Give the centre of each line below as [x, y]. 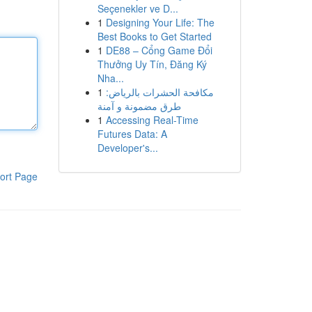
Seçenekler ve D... [138, 8]
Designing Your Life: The [160, 22]
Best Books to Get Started [154, 36]
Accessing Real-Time [152, 120]
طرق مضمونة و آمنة [139, 106]
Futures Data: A [132, 134]
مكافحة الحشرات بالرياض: [159, 92]
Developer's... [127, 148]
